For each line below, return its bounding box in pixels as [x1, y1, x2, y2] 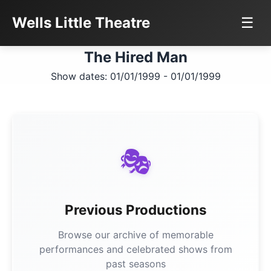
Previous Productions [64, 201, 207, 218]
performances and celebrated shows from [39, 243, 232, 255]
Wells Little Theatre [12, 14, 150, 31]
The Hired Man [83, 48, 188, 66]
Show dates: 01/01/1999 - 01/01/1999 [50, 70, 221, 82]
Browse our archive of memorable [57, 229, 214, 241]
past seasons [105, 258, 166, 270]
